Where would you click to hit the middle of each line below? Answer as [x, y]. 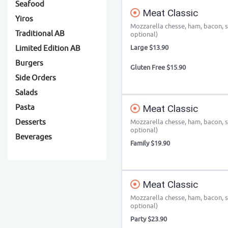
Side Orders [36, 78]
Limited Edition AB [48, 49]
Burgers [29, 63]
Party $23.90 [149, 219]
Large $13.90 [149, 48]
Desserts [31, 122]
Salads [26, 93]
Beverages [34, 137]
